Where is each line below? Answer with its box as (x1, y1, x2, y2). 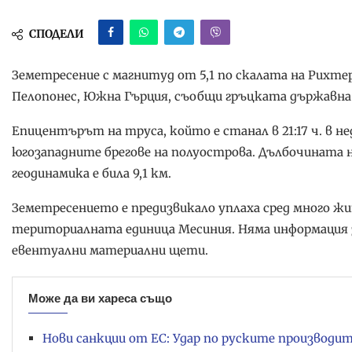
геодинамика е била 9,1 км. (12, 166, 171, 181)
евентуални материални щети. (12, 243, 208, 258)
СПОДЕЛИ (29, 27, 84, 42)
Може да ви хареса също (28, 291, 172, 306)
